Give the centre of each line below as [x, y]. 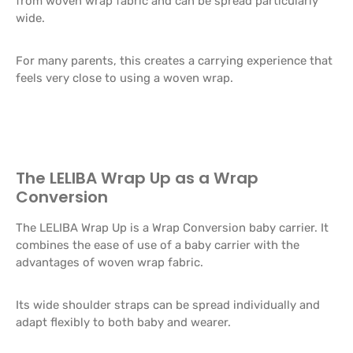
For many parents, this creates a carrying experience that [174, 61]
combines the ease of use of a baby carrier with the [158, 245]
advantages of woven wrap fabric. [110, 262]
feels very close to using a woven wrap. [124, 78]
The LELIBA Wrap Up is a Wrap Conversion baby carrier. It [172, 228]
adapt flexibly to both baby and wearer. [123, 322]
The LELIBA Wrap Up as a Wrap [137, 178]
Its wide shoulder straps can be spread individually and [168, 305]
